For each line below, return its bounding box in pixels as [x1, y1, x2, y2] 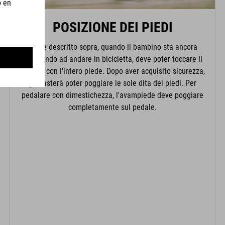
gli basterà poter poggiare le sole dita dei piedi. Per [29, 78, 196, 88]
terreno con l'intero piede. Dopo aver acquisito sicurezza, [20, 66, 205, 76]
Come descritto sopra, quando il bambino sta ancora [28, 42, 197, 52]
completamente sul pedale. [68, 102, 157, 113]
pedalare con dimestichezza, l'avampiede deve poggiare [22, 90, 203, 100]
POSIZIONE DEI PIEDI [52, 19, 173, 36]
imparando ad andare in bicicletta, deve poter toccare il [23, 54, 202, 64]
